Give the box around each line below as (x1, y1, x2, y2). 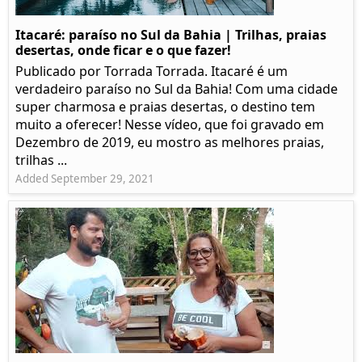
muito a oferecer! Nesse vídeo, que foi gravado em (15, 116, 324, 134)
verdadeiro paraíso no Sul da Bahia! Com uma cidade (15, 80, 338, 99)
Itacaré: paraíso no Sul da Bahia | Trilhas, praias (15, 26, 326, 44)
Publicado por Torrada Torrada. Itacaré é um (15, 62, 288, 81)
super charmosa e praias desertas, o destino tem (15, 98, 315, 116)
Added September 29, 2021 (15, 171, 154, 187)
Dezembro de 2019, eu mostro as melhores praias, (15, 133, 324, 152)
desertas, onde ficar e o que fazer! (15, 41, 231, 60)
